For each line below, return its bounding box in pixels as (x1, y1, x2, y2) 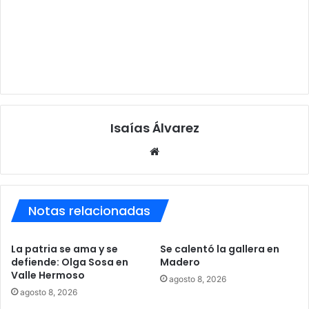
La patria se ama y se (11, 241, 118, 256)
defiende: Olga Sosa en (11, 255, 128, 269)
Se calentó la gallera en (160, 241, 279, 256)
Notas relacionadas (28, 201, 150, 219)
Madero (160, 255, 200, 269)
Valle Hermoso (11, 268, 85, 282)
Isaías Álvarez (110, 119, 199, 137)
